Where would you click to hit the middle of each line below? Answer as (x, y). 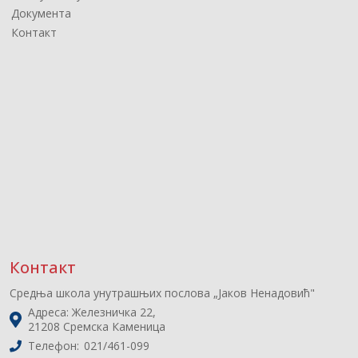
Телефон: (55, 346)
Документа (41, 13)
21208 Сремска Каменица (97, 326)
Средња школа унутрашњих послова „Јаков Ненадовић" (162, 293)
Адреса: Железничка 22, (92, 312)
